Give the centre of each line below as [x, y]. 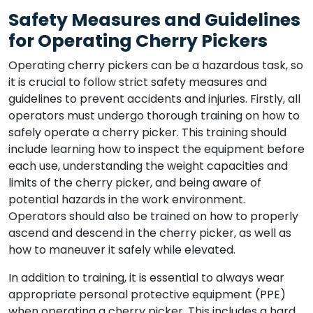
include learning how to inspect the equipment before [156, 149]
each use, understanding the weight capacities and [148, 166]
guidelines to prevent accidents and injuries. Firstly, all [154, 99]
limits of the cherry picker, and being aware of [135, 183]
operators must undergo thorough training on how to [154, 116]
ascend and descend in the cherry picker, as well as [150, 233]
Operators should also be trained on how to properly [153, 216]
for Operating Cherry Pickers [138, 41]
